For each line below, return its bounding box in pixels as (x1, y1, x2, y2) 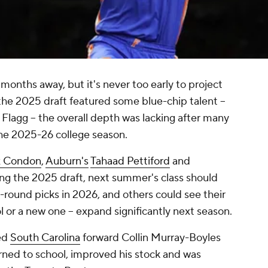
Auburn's (45, 154, 89, 169)
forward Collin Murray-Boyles (80, 231, 221, 245)
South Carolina (10, 231, 80, 245)
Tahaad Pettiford (90, 154, 170, 169)
